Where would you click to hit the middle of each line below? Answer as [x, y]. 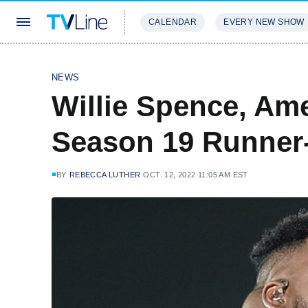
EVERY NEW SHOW [264, 22]
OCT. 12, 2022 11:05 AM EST [196, 175]
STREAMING [168, 63]
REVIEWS [235, 63]
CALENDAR [173, 22]
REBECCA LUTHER [105, 175]
